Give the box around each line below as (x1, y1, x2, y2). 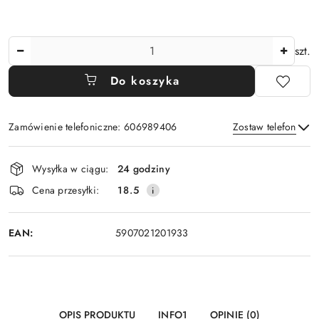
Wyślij (140, 182, 179, 199)
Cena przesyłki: (32, 182, 100, 197)
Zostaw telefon (232, 120, 296, 135)
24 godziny (117, 161, 170, 176)
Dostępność (8, 143, 93, 168)
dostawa (8, 183, 68, 208)
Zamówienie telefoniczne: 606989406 (9, 120, 177, 135)
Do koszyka (110, 73, 180, 90)
